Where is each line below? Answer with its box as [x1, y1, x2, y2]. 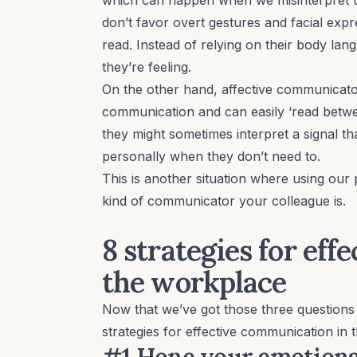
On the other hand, [102, 80, 222, 97]
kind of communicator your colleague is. [102, 192, 346, 209]
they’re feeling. [102, 58, 195, 75]
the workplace [102, 263, 287, 300]
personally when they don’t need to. [102, 147, 320, 164]
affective [222, 80, 277, 97]
